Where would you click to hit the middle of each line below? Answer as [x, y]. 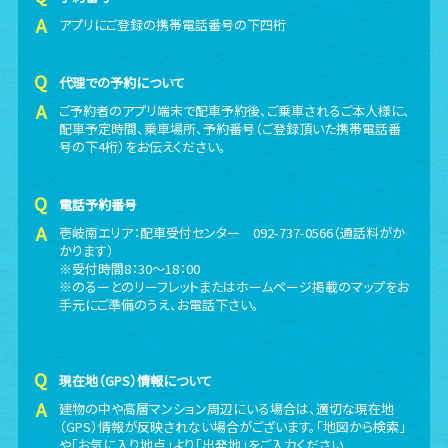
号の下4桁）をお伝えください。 [143, 146]
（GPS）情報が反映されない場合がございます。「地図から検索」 [233, 426]
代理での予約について [122, 82]
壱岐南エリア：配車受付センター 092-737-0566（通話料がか [232, 232]
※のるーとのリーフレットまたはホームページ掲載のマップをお [234, 286]
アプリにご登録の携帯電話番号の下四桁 [173, 24]
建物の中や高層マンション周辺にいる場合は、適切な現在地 [227, 408]
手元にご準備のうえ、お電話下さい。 [159, 304]
